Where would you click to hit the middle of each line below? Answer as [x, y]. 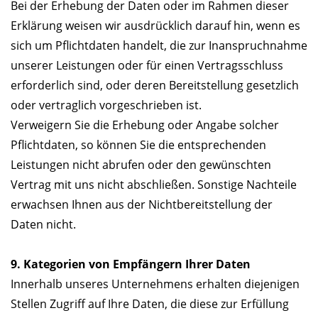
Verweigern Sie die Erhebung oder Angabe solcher [145, 125]
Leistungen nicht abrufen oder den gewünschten [141, 165]
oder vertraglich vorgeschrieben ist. [106, 105]
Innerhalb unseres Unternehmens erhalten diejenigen [155, 284]
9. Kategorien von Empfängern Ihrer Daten [131, 264]
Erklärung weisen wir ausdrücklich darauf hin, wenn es [155, 26]
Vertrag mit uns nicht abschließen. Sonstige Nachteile [154, 185]
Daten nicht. [43, 225]
